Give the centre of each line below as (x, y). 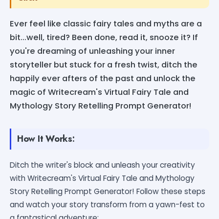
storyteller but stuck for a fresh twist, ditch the (104, 65)
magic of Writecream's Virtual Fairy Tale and (99, 92)
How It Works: (46, 139)
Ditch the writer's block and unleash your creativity (102, 165)
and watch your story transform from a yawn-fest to (107, 204)
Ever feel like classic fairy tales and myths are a (106, 23)
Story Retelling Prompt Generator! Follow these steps (108, 191)
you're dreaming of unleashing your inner (92, 51)
